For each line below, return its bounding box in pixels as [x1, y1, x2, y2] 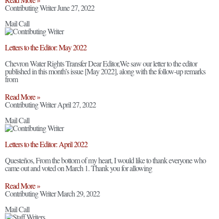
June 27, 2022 [57, 2, 94, 13]
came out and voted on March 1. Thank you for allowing [5, 163, 152, 173]
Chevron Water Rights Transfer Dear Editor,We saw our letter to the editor [5, 58, 197, 68]
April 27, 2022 [57, 99, 96, 109]
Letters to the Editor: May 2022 [5, 42, 87, 52]
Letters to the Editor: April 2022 [5, 139, 88, 149]
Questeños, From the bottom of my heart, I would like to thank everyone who [5, 155, 206, 165]
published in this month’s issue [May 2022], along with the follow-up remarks [5, 66, 205, 76]
